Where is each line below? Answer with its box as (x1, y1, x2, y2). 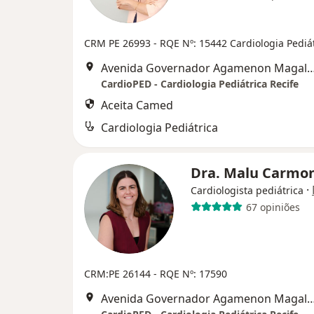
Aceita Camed (101, 97, 173, 113)
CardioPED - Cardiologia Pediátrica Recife (101, 77, 299, 90)
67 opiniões (245, 200, 300, 214)
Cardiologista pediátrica (191, 184, 303, 197)
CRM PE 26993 (84, 36, 153, 50)
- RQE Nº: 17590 (153, 267, 227, 280)
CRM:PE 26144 (84, 267, 153, 280)
